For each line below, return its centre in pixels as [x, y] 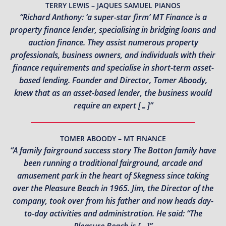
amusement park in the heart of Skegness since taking [113, 175]
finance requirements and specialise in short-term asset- [113, 67]
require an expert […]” [113, 105]
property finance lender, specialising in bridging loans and [113, 30]
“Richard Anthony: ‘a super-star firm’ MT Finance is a [113, 17]
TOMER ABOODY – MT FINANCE [113, 138]
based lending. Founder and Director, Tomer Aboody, [113, 80]
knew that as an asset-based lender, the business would [113, 93]
